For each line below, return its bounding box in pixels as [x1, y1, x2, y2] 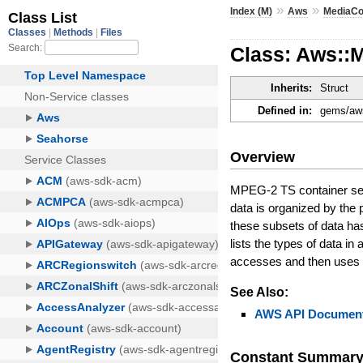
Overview [230, 148, 296, 165]
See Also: [230, 284, 289, 299]
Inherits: [271, 82, 313, 95]
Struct [320, 82, 349, 95]
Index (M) [230, 5, 273, 17]
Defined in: [258, 105, 313, 117]
